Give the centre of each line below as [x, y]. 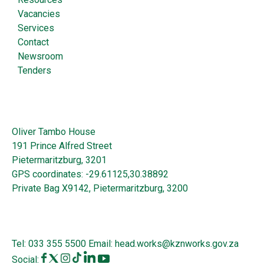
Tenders [34, 70]
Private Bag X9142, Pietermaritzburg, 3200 [100, 188]
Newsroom [40, 56]
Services [36, 28]
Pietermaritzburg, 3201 [59, 160]
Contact [33, 42]
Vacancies [39, 14]
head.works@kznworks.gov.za [177, 243]
